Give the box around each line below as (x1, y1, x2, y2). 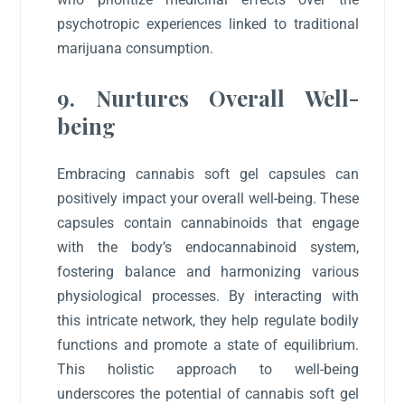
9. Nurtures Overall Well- (57, 82, 359, 112)
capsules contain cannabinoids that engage (57, 213, 359, 231)
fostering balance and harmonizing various (57, 262, 359, 280)
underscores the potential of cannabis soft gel (57, 384, 359, 402)
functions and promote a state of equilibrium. (57, 335, 359, 353)
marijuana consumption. (57, 40, 214, 58)
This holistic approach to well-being (57, 360, 359, 378)
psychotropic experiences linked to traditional (57, 15, 359, 33)
